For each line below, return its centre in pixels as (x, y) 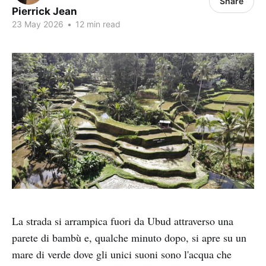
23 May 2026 (38, 24)
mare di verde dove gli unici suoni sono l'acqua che (122, 254)
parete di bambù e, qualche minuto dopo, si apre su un (129, 238)
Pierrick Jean (45, 11)
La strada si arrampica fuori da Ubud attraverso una (123, 221)
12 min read (97, 24)
